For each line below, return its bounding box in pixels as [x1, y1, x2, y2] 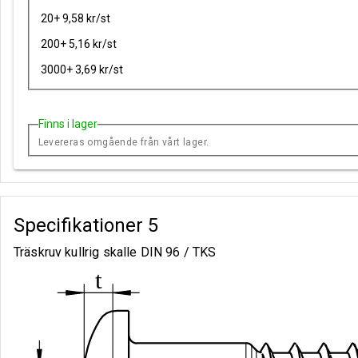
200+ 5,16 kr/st [41, 37, 117, 50]
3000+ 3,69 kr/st [41, 62, 124, 76]
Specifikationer [14, 214, 148, 237]
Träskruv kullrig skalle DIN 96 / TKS [14, 245, 217, 261]
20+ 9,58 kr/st [41, 11, 111, 25]
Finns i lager [38, 117, 97, 131]
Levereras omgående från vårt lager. [38, 137, 209, 149]
